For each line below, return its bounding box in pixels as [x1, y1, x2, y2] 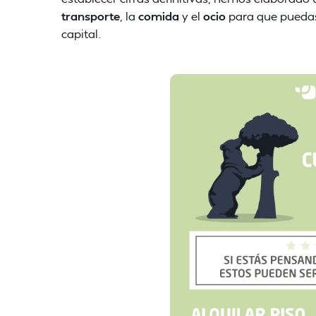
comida [138, 8, 179, 23]
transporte [61, 8, 120, 23]
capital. [61, 26, 101, 41]
